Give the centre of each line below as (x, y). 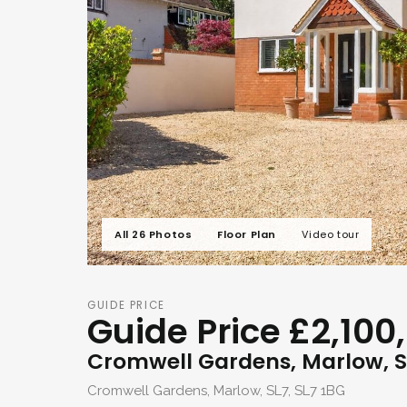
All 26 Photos (154, 234)
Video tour (330, 234)
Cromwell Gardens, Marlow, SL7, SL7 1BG (216, 391)
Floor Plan (247, 234)
